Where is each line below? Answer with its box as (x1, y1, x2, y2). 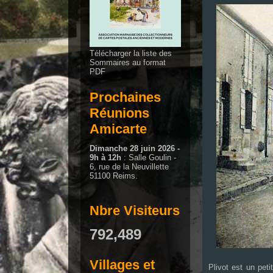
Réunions (90, 105, 149, 121)
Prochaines (90, 90, 161, 105)
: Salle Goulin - (121, 153, 176, 162)
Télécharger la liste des (90, 49, 172, 58)
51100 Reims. (90, 171, 138, 180)
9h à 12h (90, 153, 121, 162)
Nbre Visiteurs (90, 203, 180, 218)
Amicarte (90, 121, 147, 136)
